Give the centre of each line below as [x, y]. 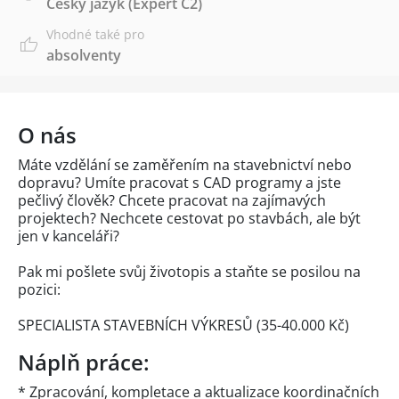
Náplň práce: [84, 362]
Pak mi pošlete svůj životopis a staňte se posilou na [189, 272]
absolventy [84, 56]
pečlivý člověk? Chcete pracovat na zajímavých [172, 201]
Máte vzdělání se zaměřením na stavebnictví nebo [185, 165]
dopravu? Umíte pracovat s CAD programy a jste [179, 183]
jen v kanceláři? [69, 236]
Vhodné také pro [95, 35]
